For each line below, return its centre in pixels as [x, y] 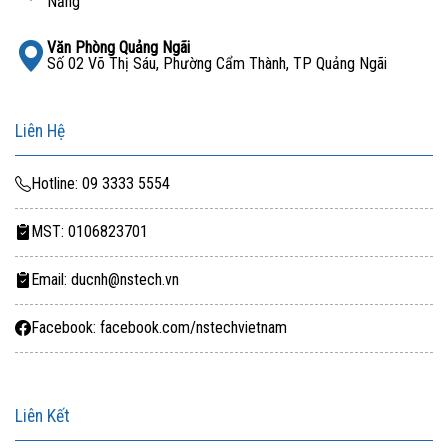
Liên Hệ [40, 130]
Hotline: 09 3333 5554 [100, 184]
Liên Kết [42, 415]
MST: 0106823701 [89, 232]
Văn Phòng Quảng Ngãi [118, 47]
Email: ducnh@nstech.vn [105, 280]
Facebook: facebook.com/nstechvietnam [159, 328]
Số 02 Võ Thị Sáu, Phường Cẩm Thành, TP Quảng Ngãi [217, 63]
